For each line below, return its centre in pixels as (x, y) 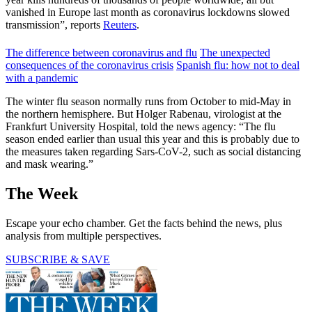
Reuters (120, 24)
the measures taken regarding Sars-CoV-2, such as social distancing (153, 151)
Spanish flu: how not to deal (238, 65)
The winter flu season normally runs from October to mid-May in (148, 101)
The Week (42, 193)
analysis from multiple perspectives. (84, 235)
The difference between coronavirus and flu (101, 52)
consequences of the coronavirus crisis (89, 65)
